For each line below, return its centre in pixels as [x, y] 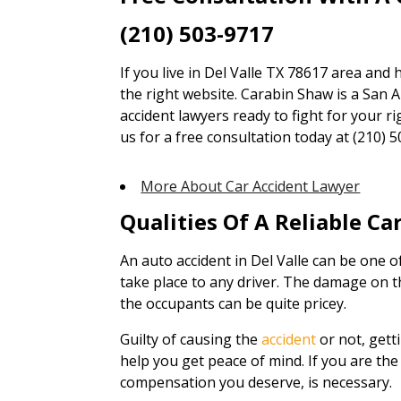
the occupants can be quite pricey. [234, 303]
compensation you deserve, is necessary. [256, 382]
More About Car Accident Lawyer [251, 186]
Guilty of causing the [191, 339]
